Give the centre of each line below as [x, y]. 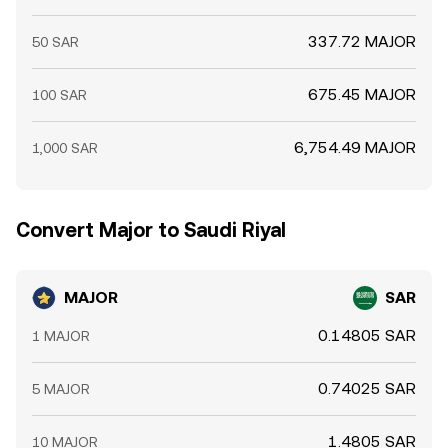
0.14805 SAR [367, 335]
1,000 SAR [65, 148]
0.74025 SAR [367, 388]
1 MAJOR [61, 336]
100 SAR [59, 95]
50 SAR [55, 42]
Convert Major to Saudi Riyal [151, 230]
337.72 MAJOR [362, 41]
